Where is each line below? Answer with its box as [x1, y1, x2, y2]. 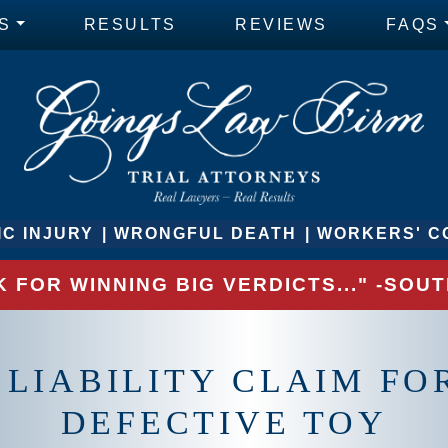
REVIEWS [235, 16, 329, 33]
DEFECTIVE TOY [60, 403, 388, 441]
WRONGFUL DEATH [114, 224, 297, 242]
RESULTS [83, 16, 177, 33]
